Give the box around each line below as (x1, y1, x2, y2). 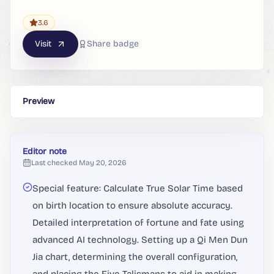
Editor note (23, 146, 67, 157)
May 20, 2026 (79, 158, 127, 167)
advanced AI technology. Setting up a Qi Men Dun (32, 234, 248, 245)
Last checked (31, 158, 77, 167)
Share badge (87, 39, 139, 49)
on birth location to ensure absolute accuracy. (32, 200, 232, 211)
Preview (23, 96, 54, 106)
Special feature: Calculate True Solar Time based (32, 183, 243, 194)
